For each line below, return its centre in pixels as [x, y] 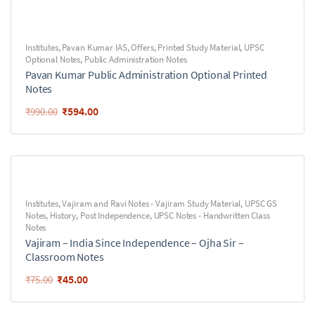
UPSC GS [261, 204]
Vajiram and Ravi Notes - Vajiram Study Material [152, 204]
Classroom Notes [65, 257]
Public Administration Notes [135, 59]
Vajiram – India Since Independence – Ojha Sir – [135, 243]
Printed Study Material [199, 47]
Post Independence [115, 216]
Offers [142, 47]
